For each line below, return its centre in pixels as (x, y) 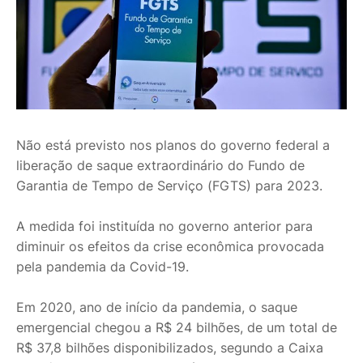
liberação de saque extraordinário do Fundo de (160, 165)
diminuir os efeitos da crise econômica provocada (170, 246)
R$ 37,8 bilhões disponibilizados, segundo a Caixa (170, 347)
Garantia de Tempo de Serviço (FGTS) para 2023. (171, 185)
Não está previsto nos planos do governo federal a (173, 145)
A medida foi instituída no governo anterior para (164, 226)
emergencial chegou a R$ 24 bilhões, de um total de (177, 327)
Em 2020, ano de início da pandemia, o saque (157, 307)
